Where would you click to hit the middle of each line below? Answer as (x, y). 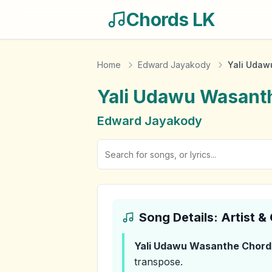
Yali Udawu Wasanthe (187, 246)
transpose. (158, 262)
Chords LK (171, 19)
